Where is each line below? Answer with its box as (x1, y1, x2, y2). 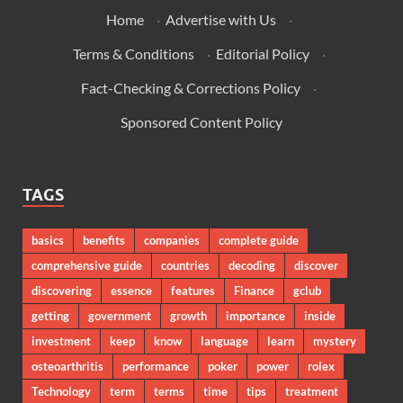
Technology (31, 383, 91, 399)
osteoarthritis (31, 358, 103, 373)
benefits (83, 232, 125, 247)
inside (304, 308, 336, 323)
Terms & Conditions (72, 44, 194, 62)
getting (31, 308, 69, 323)
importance (226, 308, 285, 323)
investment (31, 333, 91, 348)
